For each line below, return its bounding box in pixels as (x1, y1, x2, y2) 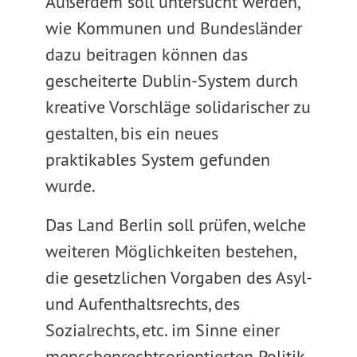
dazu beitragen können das (45, 43, 248, 65)
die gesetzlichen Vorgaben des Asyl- (45, 266, 311, 288)
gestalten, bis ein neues (45, 122, 218, 144)
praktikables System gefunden (45, 148, 270, 171)
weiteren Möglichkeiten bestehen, (45, 240, 295, 262)
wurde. (45, 175, 96, 197)
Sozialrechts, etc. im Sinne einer (45, 319, 280, 341)
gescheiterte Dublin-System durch (45, 69, 298, 92)
